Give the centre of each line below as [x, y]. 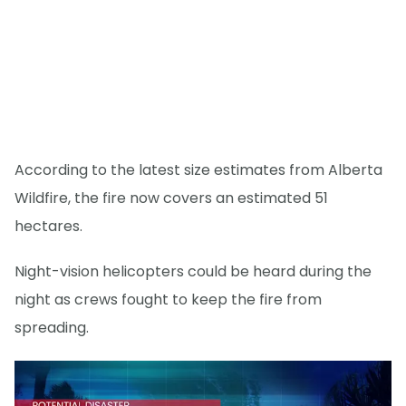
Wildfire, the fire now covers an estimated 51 [171, 198]
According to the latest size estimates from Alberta [198, 170]
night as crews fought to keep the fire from [168, 300]
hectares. [48, 227]
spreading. [52, 328]
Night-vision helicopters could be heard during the [193, 272]
